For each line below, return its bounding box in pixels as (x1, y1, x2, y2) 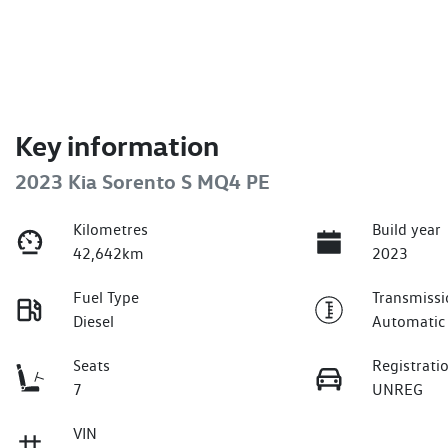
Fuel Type (73, 288, 140, 308)
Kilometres (73, 220, 149, 240)
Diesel (73, 312, 115, 332)
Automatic (372, 312, 446, 332)
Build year (372, 220, 442, 240)
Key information (15, 128, 219, 164)
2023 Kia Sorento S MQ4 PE (15, 169, 270, 195)
